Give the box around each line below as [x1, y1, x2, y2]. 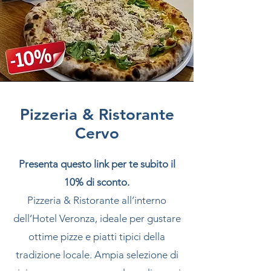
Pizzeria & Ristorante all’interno [27, 194, 166, 206]
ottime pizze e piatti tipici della [28, 230, 165, 243]
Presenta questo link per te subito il [18, 158, 175, 170]
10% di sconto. [64, 176, 129, 188]
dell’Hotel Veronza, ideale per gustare [13, 212, 181, 224]
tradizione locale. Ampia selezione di [15, 249, 178, 261]
